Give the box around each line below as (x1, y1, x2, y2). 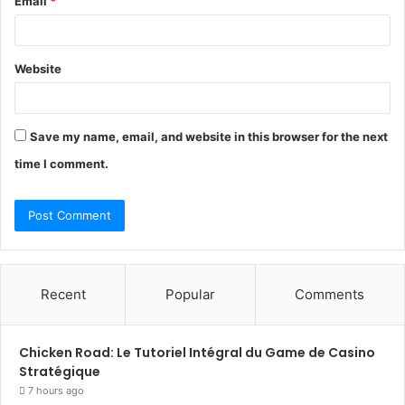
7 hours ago (28, 384, 84, 397)
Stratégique (19, 363, 100, 381)
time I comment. (14, 156, 108, 171)
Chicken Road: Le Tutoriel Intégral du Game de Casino (19, 344, 375, 362)
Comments (295, 286, 365, 303)
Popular (165, 286, 215, 303)
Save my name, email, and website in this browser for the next (30, 129, 388, 144)
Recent (40, 286, 86, 303)
